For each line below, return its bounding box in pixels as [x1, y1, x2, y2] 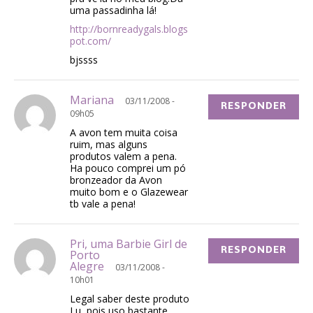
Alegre [70, 258, 115, 274]
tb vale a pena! [70, 196, 136, 210]
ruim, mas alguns [70, 137, 147, 151]
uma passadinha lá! [70, 3, 156, 17]
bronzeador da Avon [70, 173, 162, 187]
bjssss [70, 52, 98, 66]
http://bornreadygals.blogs [70, 22, 188, 36]
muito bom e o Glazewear [70, 184, 188, 198]
